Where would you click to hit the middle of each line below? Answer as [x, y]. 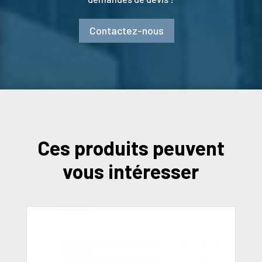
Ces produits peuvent [131, 147]
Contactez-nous [126, 31]
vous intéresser [131, 171]
